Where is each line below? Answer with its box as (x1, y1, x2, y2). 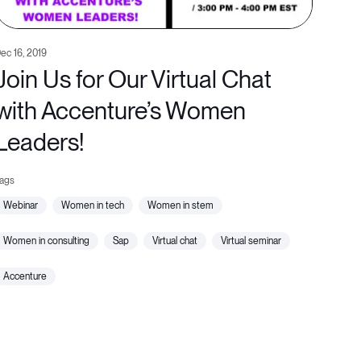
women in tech (70, 200, 125, 212)
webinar (12, 200, 39, 212)
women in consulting (12, 235, 90, 247)
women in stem (156, 200, 214, 212)
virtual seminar (226, 235, 282, 247)
